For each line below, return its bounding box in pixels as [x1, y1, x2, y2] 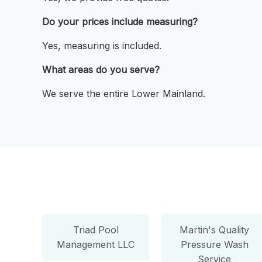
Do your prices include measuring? [42, 16, 198, 28]
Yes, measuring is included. [42, 40, 161, 52]
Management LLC [57, 238, 135, 250]
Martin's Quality [180, 223, 250, 236]
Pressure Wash [180, 238, 249, 250]
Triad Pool [73, 223, 119, 236]
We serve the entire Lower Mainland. [42, 88, 205, 100]
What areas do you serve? [42, 64, 160, 76]
